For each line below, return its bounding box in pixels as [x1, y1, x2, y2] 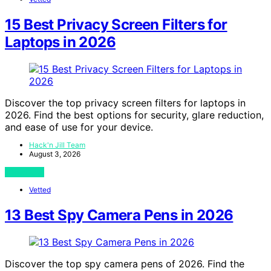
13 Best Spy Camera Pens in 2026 [5, 206, 233, 224]
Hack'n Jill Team [29, 140, 85, 150]
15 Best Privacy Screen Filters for [5, 16, 227, 34]
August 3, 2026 [29, 149, 80, 159]
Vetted [29, 185, 51, 195]
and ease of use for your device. [5, 121, 153, 134]
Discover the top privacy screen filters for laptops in [5, 97, 246, 109]
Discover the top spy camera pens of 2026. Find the [5, 257, 244, 270]
